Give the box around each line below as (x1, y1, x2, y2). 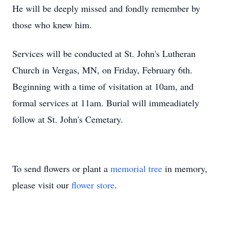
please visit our (12, 179, 71, 191)
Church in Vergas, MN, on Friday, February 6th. (12, 64, 193, 76)
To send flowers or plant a (12, 162, 110, 175)
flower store (71, 179, 114, 191)
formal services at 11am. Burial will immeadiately (12, 97, 199, 109)
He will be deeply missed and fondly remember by (12, 2, 200, 14)
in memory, (162, 162, 207, 175)
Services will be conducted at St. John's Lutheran (12, 47, 196, 60)
